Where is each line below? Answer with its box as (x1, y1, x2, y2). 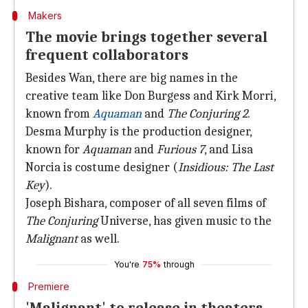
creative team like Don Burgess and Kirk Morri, (25, 89, 276, 103)
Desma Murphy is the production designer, (25, 124, 252, 139)
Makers (27, 10, 62, 21)
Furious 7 (157, 142, 204, 157)
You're (113, 259, 140, 269)
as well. (78, 232, 120, 246)
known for (25, 142, 82, 157)
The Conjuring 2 (167, 107, 247, 121)
